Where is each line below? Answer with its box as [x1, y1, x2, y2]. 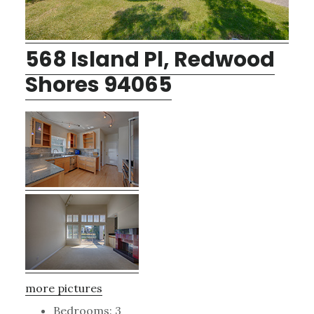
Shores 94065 [25, 69, 172, 100]
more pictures [25, 280, 102, 295]
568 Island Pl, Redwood [25, 44, 275, 74]
